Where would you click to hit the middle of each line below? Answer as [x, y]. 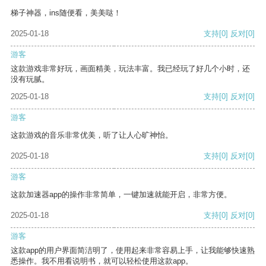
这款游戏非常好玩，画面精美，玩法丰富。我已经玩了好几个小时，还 [130, 69]
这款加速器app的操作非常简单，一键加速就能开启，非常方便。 [121, 195]
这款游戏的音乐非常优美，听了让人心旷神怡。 [92, 135]
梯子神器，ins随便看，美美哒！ [66, 13]
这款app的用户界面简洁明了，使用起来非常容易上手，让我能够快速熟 [133, 251]
